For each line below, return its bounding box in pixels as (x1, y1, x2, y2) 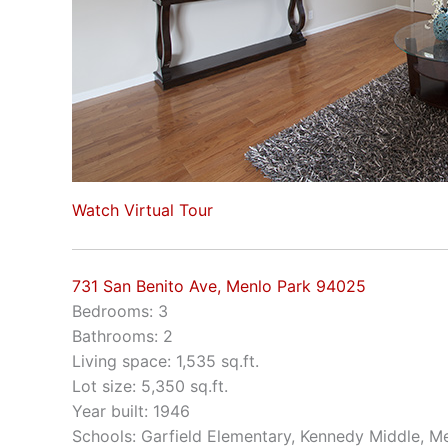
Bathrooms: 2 (72, 325, 173, 346)
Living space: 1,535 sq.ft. (72, 350, 259, 371)
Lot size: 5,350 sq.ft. (72, 375, 228, 396)
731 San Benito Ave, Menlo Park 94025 (72, 275, 366, 296)
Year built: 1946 (72, 400, 190, 421)
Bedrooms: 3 (72, 300, 168, 321)
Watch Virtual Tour (72, 200, 213, 220)
